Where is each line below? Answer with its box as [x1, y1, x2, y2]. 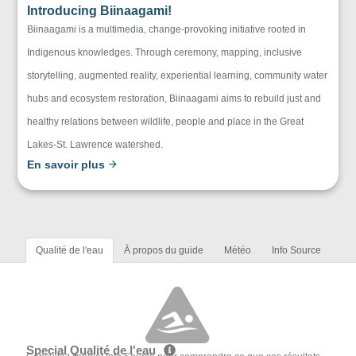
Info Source [271, 245, 321, 257]
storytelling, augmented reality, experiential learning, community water [27, 70, 328, 82]
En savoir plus [27, 158, 109, 172]
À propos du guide [123, 245, 203, 257]
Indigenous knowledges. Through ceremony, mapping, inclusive [27, 47, 303, 59]
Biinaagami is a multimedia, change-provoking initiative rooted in [27, 24, 307, 36]
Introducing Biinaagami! [27, 4, 172, 18]
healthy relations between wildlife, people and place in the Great [27, 116, 304, 128]
